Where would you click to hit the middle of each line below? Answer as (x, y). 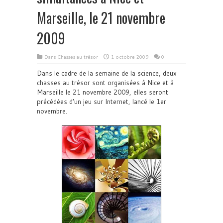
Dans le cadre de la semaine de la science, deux (107, 73)
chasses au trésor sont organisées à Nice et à (105, 83)
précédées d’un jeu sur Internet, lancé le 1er (102, 102)
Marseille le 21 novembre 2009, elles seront (103, 92)
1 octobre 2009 (130, 57)
